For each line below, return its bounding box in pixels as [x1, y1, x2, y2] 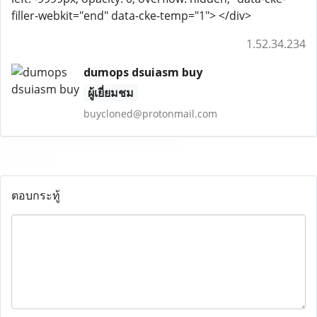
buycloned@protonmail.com [83, 107, 217, 120]
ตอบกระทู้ [11, 188, 60, 203]
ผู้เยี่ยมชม [87, 85, 134, 100]
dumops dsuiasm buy [83, 64, 202, 80]
